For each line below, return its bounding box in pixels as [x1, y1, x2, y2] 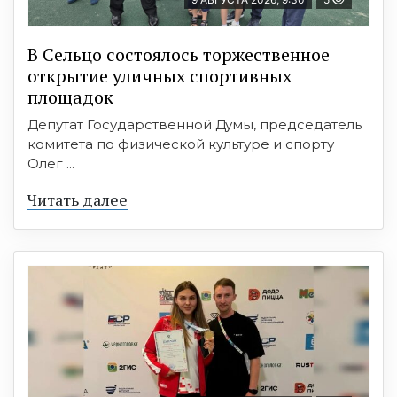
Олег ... [27, 154, 74, 172]
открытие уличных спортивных [27, 63, 292, 88]
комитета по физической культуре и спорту [27, 135, 334, 152]
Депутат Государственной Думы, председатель [27, 115, 362, 133]
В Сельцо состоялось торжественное [27, 42, 330, 66]
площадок [27, 84, 113, 109]
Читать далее [27, 188, 128, 210]
